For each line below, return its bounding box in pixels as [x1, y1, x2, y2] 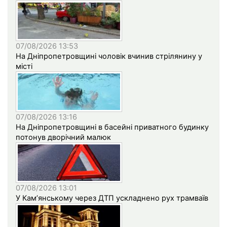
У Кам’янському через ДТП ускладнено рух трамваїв [16, 194, 208, 203]
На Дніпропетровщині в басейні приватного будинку [16, 123, 209, 132]
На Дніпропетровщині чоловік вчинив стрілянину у [16, 52, 202, 61]
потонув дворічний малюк [16, 133, 111, 142]
